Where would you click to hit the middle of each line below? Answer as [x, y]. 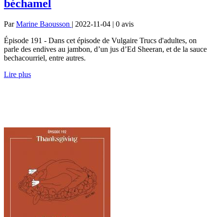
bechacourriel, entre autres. [45, 58]
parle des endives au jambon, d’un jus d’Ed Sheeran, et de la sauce [105, 49]
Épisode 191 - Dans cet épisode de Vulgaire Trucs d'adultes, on [100, 40]
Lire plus [17, 74]
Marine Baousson [44, 24]
